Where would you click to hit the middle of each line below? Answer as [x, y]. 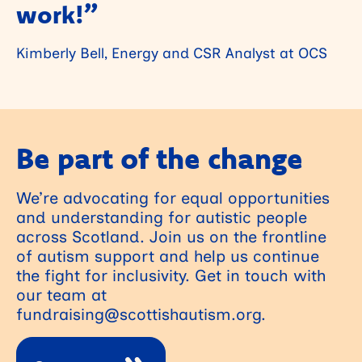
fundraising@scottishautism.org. [141, 314]
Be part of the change [160, 158]
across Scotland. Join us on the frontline [171, 236]
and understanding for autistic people [162, 217]
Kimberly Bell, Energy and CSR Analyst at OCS [172, 52]
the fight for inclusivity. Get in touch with [171, 275]
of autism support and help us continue [168, 255]
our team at [61, 294]
